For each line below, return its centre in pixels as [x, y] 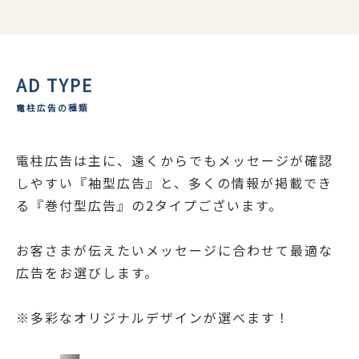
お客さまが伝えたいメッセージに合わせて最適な [175, 250]
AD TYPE [54, 84]
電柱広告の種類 [52, 107]
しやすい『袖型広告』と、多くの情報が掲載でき [174, 182]
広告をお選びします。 [87, 272]
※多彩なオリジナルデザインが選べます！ [153, 318]
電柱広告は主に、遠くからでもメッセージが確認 [175, 160]
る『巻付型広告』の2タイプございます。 [149, 205]
